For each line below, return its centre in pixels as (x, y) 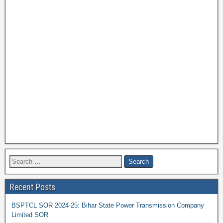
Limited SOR (30, 215)
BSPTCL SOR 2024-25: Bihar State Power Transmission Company (108, 205)
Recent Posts (32, 187)
